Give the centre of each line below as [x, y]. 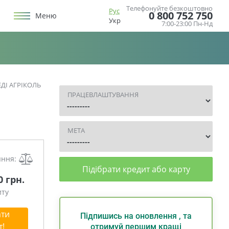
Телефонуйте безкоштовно [169, 8]
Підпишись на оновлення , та [136, 216]
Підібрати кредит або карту [136, 169]
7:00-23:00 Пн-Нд [187, 24]
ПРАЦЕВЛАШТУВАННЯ [103, 95]
